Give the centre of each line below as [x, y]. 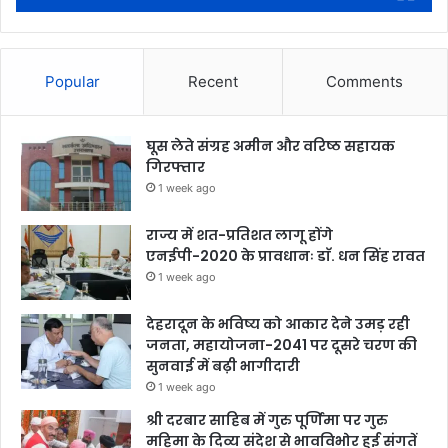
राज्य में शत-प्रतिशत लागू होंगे [239, 235]
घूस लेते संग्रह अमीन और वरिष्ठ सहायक [270, 146]
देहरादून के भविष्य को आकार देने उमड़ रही [278, 324]
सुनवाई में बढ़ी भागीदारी [223, 366]
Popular [72, 82]
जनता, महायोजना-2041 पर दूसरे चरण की [281, 345]
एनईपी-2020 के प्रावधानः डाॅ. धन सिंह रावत [285, 256]
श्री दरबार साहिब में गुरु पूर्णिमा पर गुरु [267, 420]
